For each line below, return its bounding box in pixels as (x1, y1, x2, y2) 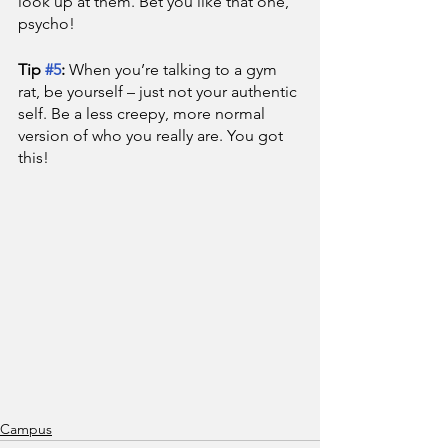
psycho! (18, 14, 75, 33)
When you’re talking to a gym (69, 60, 281, 79)
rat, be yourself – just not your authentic (18, 82, 301, 101)
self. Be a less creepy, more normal (18, 104, 269, 123)
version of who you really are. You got (18, 126, 287, 145)
